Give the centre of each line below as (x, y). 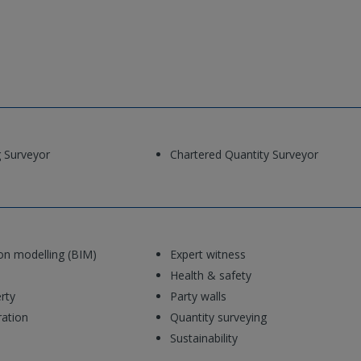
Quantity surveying (219, 317)
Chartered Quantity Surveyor (245, 155)
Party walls (199, 297)
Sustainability (204, 338)
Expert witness (208, 255)
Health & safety (211, 276)
